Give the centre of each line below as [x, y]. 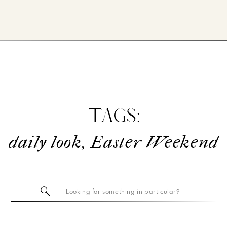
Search [76, 190]
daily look [45, 142]
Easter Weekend [155, 142]
